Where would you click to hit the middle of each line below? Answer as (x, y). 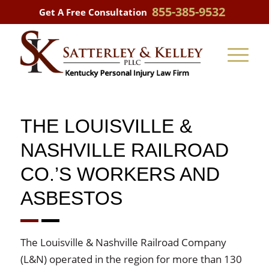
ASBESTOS (71, 198)
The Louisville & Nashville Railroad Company (123, 242)
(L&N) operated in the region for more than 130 (131, 259)
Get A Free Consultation (93, 12)
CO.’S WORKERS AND (120, 174)
